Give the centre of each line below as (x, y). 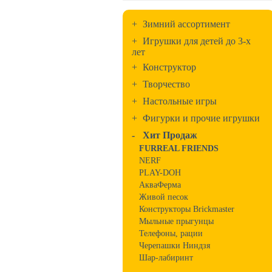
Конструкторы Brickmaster (187, 209)
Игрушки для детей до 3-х (197, 41)
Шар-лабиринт (166, 258)
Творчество (166, 84)
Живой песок (164, 197)
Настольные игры (180, 101)
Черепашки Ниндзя (175, 246)
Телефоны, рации (171, 233)
